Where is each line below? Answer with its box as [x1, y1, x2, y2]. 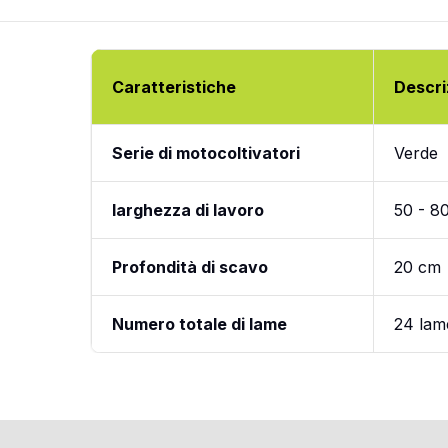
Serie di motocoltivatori [111, 142, 300, 163]
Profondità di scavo [111, 256, 268, 277]
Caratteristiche [111, 76, 236, 97]
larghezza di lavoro [111, 199, 264, 220]
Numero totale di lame [111, 313, 287, 334]
